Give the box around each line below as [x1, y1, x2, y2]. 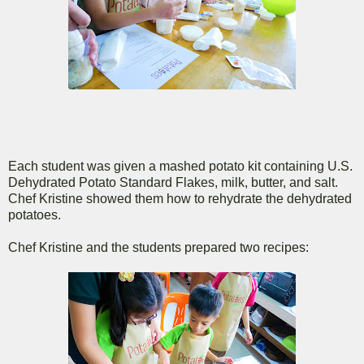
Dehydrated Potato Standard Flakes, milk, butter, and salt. [8, 175, 338, 190]
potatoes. [8, 208, 61, 223]
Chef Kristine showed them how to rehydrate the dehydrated [8, 192, 352, 206]
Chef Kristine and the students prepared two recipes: [8, 240, 309, 255]
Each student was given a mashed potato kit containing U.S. [8, 159, 353, 174]
